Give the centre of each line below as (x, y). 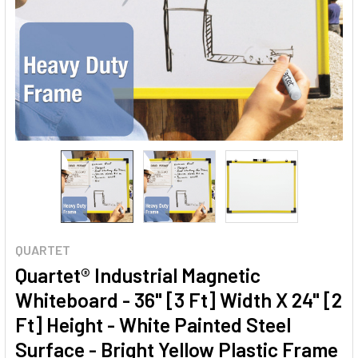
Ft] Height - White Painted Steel (153, 324)
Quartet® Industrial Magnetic (138, 275)
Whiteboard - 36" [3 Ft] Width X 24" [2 (179, 300)
